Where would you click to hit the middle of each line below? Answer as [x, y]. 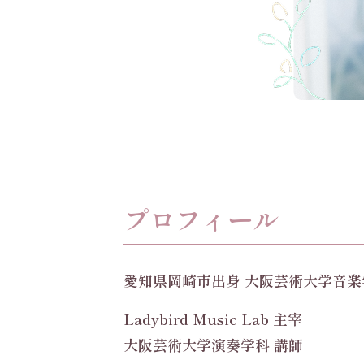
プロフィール [201, 219]
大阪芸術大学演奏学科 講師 [213, 344]
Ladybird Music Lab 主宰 [213, 318]
